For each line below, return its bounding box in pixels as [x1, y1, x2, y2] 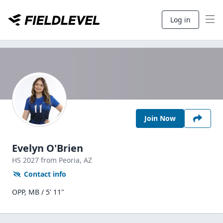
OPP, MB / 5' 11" [12, 187, 64, 197]
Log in [170, 15, 191, 24]
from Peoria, [41, 155, 84, 165]
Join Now [144, 113, 176, 123]
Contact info [24, 169, 66, 179]
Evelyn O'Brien [12, 141, 83, 155]
